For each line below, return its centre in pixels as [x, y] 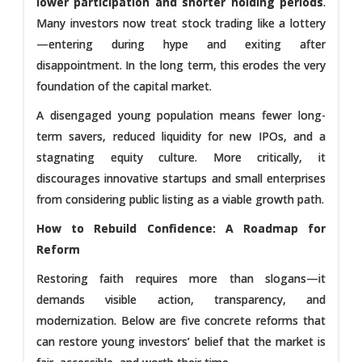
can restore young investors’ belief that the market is [181, 341]
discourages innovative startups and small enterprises [181, 178]
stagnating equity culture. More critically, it [181, 157]
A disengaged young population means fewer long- [181, 115]
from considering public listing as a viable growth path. [180, 199]
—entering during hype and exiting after [181, 44]
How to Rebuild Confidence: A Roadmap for [181, 228]
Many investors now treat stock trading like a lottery [181, 23]
